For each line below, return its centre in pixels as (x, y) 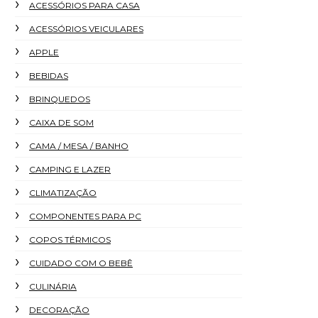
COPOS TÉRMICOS (70, 240)
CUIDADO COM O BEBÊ (81, 263)
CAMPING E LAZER (70, 169)
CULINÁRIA (53, 286)
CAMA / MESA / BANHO (79, 146)
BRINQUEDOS (60, 99)
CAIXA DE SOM (61, 122)
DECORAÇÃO (59, 310)
